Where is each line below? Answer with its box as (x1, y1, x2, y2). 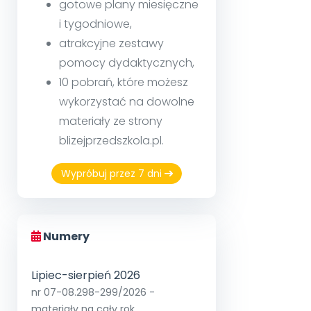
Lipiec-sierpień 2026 (31, 267, 140, 284)
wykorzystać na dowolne (59, 93, 194, 110)
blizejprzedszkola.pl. (59, 132, 164, 149)
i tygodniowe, (59, 15, 132, 32)
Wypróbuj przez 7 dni (60, 166, 165, 180)
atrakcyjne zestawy (59, 35, 164, 51)
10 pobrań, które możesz (59, 74, 188, 90)
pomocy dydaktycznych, (59, 54, 194, 71)
